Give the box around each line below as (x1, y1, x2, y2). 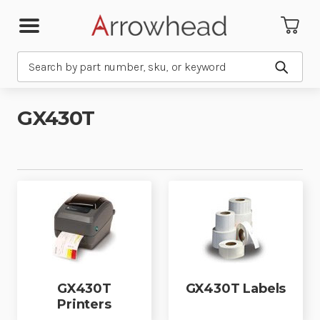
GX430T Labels (185, 281, 286, 296)
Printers (57, 296, 111, 312)
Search (17, 53, 51, 66)
